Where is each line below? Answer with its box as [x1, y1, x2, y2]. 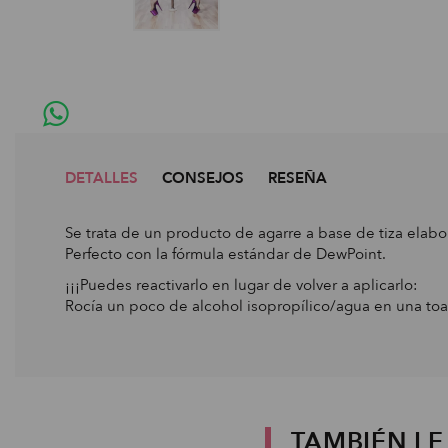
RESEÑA [268, 168, 327, 189]
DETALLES [65, 168, 138, 189]
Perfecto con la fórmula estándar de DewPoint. [65, 244, 386, 265]
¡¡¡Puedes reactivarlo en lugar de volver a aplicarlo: [65, 275, 418, 296]
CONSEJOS [162, 168, 244, 189]
